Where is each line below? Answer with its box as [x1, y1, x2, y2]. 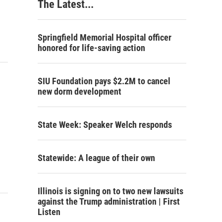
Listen [38, 207, 60, 217]
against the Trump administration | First [38, 196, 180, 207]
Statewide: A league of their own [38, 153, 155, 163]
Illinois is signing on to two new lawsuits [38, 186, 183, 196]
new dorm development [38, 86, 121, 97]
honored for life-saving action [38, 43, 145, 53]
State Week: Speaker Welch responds [38, 119, 172, 130]
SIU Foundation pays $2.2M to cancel [38, 76, 170, 86]
